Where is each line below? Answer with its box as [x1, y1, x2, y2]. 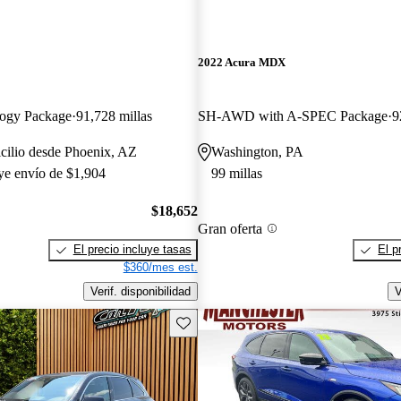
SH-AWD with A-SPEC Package [197, 107, 388, 124]
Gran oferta [197, 220, 262, 236]
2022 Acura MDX [197, 55, 286, 70]
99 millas [210, 165, 262, 181]
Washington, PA [210, 143, 303, 159]
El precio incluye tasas [73, 243, 192, 257]
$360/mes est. [123, 260, 198, 275]
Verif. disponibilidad [90, 284, 191, 298]
